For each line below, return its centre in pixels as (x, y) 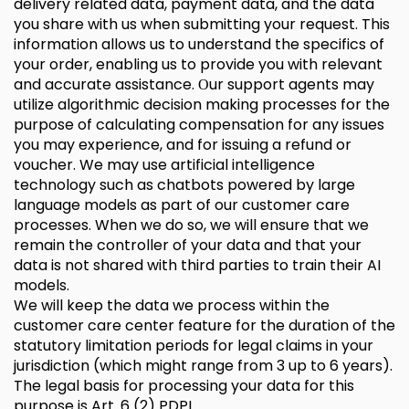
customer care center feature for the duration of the (204, 325)
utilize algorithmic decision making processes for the (202, 105)
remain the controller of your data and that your (188, 245)
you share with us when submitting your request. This (202, 24)
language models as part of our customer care (182, 205)
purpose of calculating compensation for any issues (199, 125)
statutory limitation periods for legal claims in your (194, 346)
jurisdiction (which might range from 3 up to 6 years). (203, 366)
